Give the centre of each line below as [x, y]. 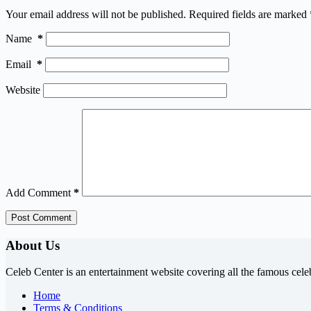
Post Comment [41, 217]
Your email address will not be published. [96, 14]
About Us [33, 245]
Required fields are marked [249, 14]
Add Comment [38, 192]
